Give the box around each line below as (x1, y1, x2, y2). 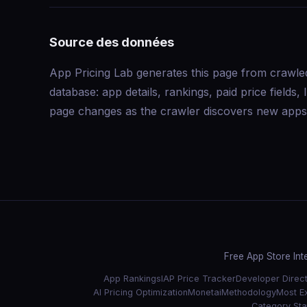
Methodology (221, 287, 276, 297)
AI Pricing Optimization (93, 287, 188, 297)
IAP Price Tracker (160, 273, 236, 284)
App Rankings (103, 273, 161, 284)
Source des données (49, 34, 174, 49)
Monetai (188, 287, 221, 297)
